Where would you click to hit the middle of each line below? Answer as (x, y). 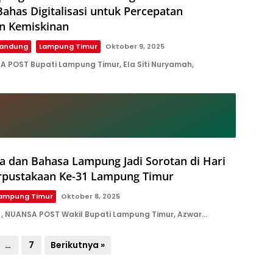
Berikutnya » (77, 245)
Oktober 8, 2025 (90, 196)
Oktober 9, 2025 (135, 46)
